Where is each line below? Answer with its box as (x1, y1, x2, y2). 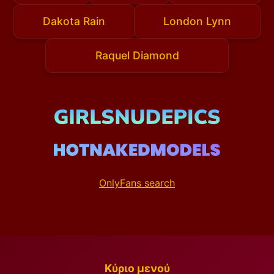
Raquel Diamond (95, 48, 179, 62)
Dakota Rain (42, 15, 105, 28)
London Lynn (163, 15, 232, 28)
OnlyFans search (99, 177, 175, 190)
